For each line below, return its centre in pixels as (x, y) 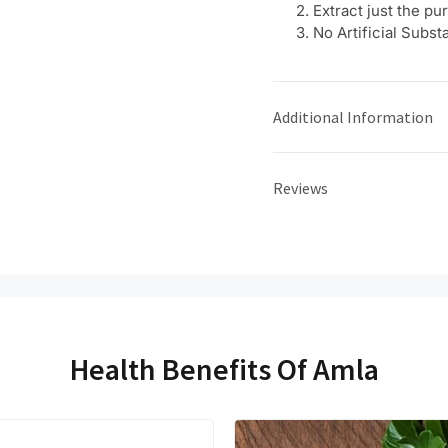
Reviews (300, 188)
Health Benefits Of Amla (224, 369)
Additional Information (353, 117)
